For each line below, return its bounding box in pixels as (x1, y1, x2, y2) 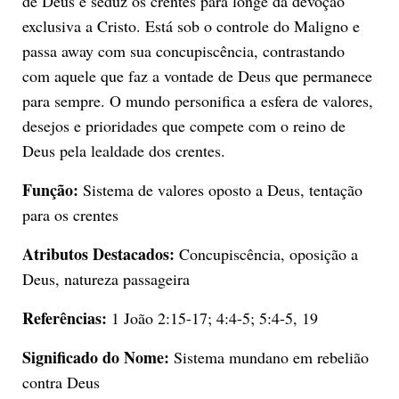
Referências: (21, 305, 107, 330)
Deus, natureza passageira (21, 267, 190, 289)
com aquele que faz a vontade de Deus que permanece (21, 64, 372, 86)
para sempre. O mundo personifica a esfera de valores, (21, 89, 373, 111)
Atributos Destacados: (21, 241, 175, 265)
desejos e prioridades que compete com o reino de (21, 114, 346, 136)
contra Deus (21, 370, 100, 393)
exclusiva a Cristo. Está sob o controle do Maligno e (21, 14, 360, 37)
